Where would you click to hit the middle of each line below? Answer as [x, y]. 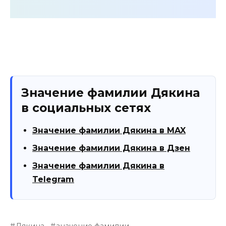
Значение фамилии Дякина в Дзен [111, 148]
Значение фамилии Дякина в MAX [109, 130]
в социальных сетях [86, 108]
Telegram [53, 179]
